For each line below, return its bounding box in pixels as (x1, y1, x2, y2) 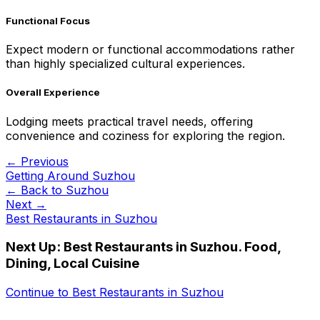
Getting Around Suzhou (6, 168, 135, 183)
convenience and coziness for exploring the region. (6, 128, 285, 143)
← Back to (6, 182, 66, 197)
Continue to (6, 285, 72, 300)
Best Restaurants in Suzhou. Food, (64, 239, 281, 256)
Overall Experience (6, 86, 100, 99)
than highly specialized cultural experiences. (6, 56, 245, 71)
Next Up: (6, 239, 64, 256)
